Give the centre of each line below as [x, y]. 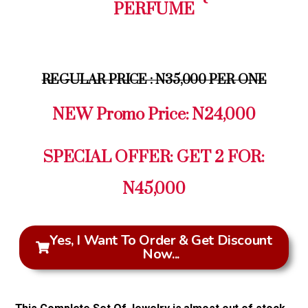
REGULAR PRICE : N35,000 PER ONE [154, 80]
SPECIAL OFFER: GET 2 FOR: [154, 158]
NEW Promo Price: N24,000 [154, 115]
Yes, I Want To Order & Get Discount [161, 241]
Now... [161, 254]
